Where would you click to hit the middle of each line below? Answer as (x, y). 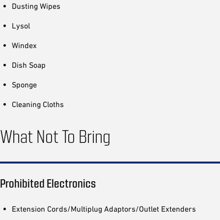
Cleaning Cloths (38, 104)
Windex (24, 45)
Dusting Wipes (36, 6)
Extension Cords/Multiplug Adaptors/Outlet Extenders (104, 208)
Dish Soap (29, 65)
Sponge (24, 84)
